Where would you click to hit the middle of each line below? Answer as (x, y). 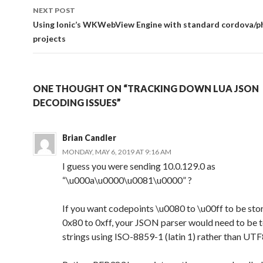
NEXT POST (54, 10)
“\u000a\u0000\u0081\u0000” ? (127, 180)
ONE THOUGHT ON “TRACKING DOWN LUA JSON (146, 88)
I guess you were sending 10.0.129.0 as (139, 166)
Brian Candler (89, 138)
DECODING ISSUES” (77, 102)
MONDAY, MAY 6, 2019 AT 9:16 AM (117, 152)
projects (49, 38)
